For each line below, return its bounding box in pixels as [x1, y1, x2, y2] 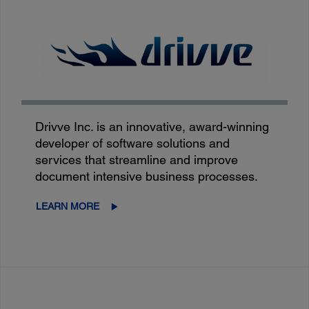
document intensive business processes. [35, 169, 259, 184]
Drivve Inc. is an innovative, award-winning [35, 119, 270, 134]
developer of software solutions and [35, 136, 230, 151]
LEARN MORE [36, 201, 100, 212]
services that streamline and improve [35, 152, 239, 168]
